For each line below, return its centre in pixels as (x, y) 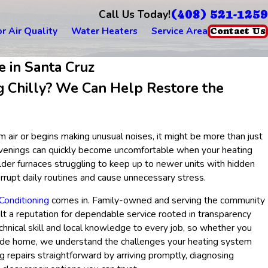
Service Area (179, 31)
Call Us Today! (135, 15)
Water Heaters (104, 31)
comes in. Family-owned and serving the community (157, 200)
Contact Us (238, 31)
